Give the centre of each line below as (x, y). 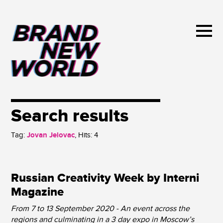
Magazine (38, 192)
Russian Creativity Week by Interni (105, 178)
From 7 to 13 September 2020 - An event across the (101, 209)
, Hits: (85, 135)
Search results (70, 116)
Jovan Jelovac (50, 135)
